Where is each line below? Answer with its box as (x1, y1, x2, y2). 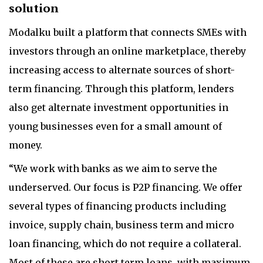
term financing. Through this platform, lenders (9, 83, 234, 95)
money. (9, 139, 42, 151)
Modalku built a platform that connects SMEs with (9, 26, 247, 38)
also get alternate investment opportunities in (9, 102, 228, 113)
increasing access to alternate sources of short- (9, 64, 235, 76)
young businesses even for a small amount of (9, 120, 222, 132)
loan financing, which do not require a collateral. (9, 238, 241, 249)
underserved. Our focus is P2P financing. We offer (9, 181, 242, 193)
